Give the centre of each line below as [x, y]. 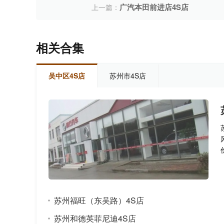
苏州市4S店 [128, 75]
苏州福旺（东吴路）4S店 [99, 200]
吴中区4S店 [67, 75]
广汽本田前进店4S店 [154, 7]
